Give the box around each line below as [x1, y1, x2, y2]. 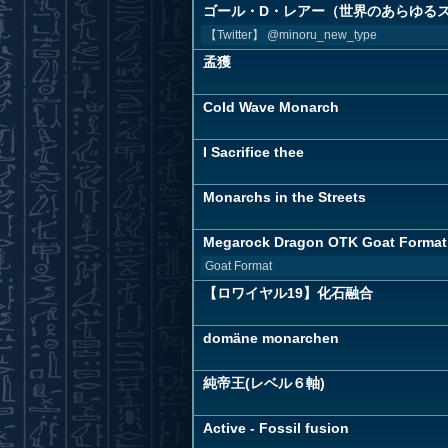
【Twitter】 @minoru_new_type [205, 28, 377, 42]
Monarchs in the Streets [203, 189, 366, 205]
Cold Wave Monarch [203, 99, 339, 115]
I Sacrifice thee [203, 144, 304, 160]
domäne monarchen [203, 330, 339, 346]
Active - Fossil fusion [203, 420, 349, 436]
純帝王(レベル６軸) [203, 375, 325, 391]
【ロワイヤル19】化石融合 [203, 285, 373, 301]
